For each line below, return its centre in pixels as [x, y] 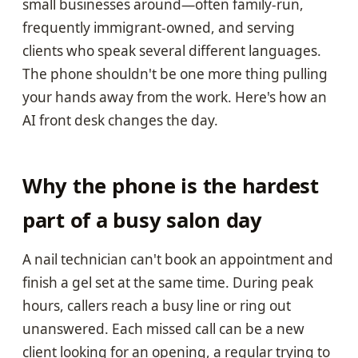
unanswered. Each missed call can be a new [163, 328]
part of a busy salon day [142, 220]
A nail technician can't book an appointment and [178, 259]
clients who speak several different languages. [172, 50]
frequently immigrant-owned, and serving [159, 27]
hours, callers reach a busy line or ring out [157, 305]
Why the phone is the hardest [171, 185]
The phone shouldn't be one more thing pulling [175, 74]
